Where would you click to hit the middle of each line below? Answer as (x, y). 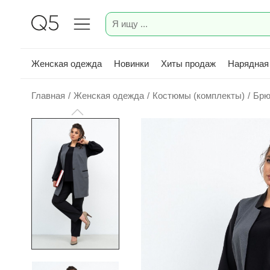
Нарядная (248, 63)
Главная (48, 96)
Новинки (131, 63)
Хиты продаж (188, 63)
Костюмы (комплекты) (199, 96)
